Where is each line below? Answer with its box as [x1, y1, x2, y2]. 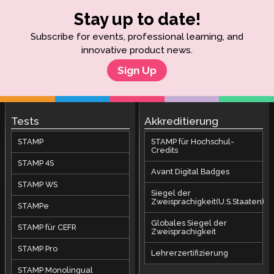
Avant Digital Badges [151, 167, 230, 177]
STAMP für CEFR [17, 223, 76, 232]
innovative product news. [81, 45, 193, 56]
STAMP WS [17, 180, 57, 190]
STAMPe [17, 201, 49, 211]
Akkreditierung [144, 115, 219, 128]
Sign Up [117, 64, 157, 77]
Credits [151, 146, 179, 155]
